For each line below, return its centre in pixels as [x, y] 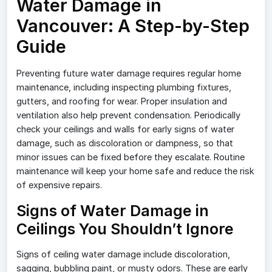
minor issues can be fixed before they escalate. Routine [131, 157]
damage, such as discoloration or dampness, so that [125, 143]
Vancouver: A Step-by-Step [133, 26]
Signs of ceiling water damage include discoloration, [123, 254]
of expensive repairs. [59, 185]
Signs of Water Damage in [113, 211]
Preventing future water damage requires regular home [129, 73]
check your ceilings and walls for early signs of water [125, 129]
